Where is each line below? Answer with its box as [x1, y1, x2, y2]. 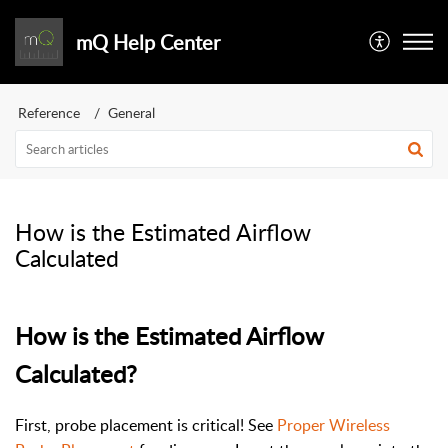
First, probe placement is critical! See [15, 413, 277, 436]
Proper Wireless [277, 413, 390, 436]
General [108, 103, 155, 122]
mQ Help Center [75, 28, 220, 56]
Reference [18, 103, 80, 122]
